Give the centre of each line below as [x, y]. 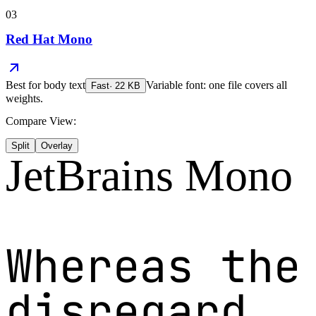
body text [65, 85]
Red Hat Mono [49, 39]
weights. [24, 98]
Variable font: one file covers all [217, 85]
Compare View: [41, 121]
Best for [25, 85]
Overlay [57, 146]
